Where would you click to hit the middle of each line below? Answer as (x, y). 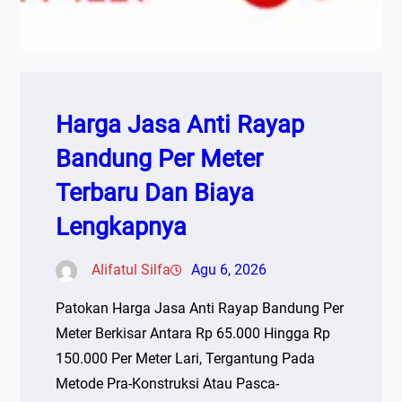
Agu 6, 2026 (229, 269)
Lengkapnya (122, 227)
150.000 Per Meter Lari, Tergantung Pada (186, 358)
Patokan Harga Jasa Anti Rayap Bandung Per (200, 308)
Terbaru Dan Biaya (155, 192)
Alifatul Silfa (131, 269)
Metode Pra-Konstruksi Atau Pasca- (168, 383)
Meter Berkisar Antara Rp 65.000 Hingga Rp (193, 333)
